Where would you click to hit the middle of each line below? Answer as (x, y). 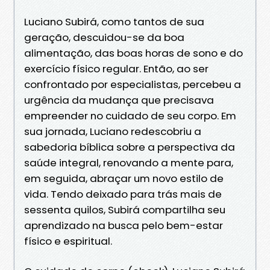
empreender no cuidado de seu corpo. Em (130, 115)
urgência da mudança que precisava (119, 100)
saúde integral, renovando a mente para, (129, 162)
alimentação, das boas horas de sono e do (133, 53)
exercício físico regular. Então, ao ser (116, 68)
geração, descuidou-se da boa (104, 37)
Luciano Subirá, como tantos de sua (114, 21)
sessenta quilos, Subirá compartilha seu (125, 209)
